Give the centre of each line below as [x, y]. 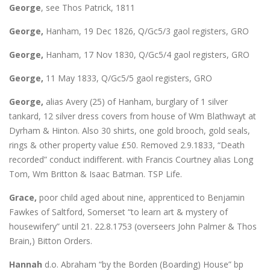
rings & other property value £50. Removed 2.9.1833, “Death [127, 145]
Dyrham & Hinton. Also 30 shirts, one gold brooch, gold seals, [130, 130]
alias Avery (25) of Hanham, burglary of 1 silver [136, 101]
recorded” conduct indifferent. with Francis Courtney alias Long [131, 159]
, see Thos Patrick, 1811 [88, 7]
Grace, [23, 197]
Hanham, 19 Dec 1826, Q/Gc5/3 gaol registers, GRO [147, 31]
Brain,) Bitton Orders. [51, 240]
